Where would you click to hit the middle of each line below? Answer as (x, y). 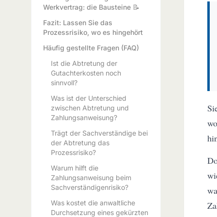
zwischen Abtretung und (90, 108)
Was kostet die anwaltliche (93, 203)
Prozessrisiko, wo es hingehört (93, 32)
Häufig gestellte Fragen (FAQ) (91, 48)
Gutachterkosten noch (86, 73)
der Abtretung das (80, 143)
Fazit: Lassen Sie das (78, 23)
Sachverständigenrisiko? (90, 187)
